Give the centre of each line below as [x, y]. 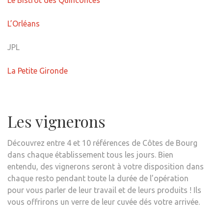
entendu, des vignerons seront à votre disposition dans [106, 166]
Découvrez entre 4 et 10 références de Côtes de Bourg [102, 143]
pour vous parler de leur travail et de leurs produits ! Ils [104, 190]
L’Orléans [24, 23]
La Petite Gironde [38, 70]
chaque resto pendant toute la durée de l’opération [98, 178]
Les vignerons [56, 121]
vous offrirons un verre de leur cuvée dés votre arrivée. [104, 202]
